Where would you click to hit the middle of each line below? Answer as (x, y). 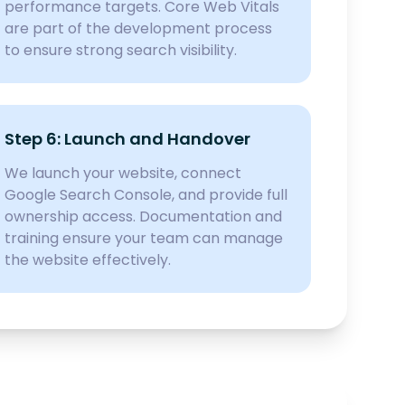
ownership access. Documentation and (144, 217)
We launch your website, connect (123, 173)
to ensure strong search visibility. (121, 50)
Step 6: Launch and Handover (128, 139)
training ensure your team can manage (144, 238)
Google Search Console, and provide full (146, 195)
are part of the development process (139, 28)
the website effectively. (88, 260)
